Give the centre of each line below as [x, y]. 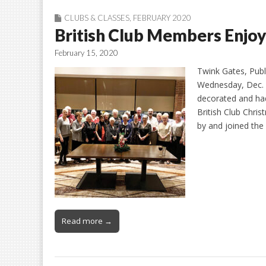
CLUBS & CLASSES [97, 18]
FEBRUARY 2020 [162, 18]
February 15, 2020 [86, 53]
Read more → [87, 221]
